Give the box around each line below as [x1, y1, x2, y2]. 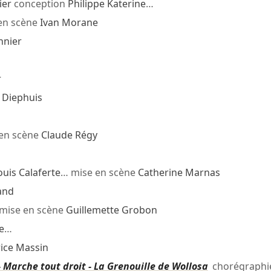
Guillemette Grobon [65, 203, 157, 217]
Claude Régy [41, 128, 97, 142]
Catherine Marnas [137, 166, 220, 180]
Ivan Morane [39, 16, 98, 30]
